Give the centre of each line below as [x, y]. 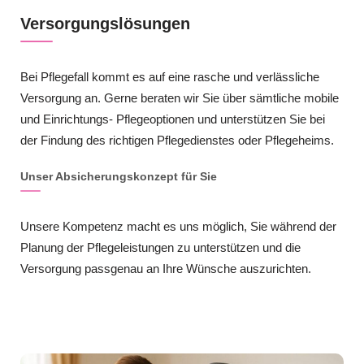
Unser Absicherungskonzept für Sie [119, 176]
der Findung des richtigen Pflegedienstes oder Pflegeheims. [177, 140]
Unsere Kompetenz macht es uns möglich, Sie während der [178, 226]
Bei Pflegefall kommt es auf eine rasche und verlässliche [170, 76]
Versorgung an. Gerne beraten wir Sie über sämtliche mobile [180, 97]
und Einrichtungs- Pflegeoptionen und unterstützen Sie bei [173, 119]
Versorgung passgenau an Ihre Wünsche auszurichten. [166, 268]
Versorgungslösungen [105, 23]
